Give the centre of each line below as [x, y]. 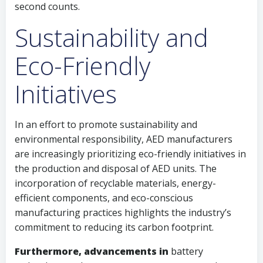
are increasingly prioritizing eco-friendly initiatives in [130, 154]
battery [186, 251]
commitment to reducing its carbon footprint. [114, 227]
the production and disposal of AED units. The [116, 168]
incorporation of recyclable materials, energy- [115, 183]
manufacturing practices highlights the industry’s [123, 213]
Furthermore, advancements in [92, 251]
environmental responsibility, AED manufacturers [124, 139]
